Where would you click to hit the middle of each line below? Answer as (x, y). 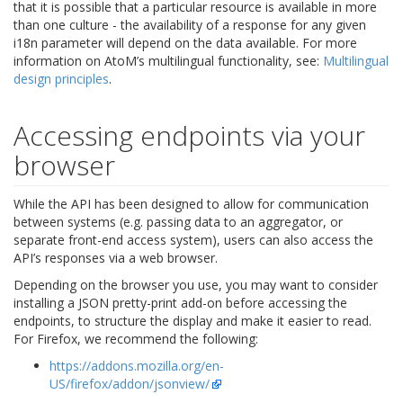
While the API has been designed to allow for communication (191, 204)
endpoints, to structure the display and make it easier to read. (193, 321)
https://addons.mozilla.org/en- (137, 366)
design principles (61, 79)
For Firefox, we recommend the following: (136, 339)
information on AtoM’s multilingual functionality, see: (168, 61)
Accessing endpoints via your (189, 136)
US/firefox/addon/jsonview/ (130, 384)
